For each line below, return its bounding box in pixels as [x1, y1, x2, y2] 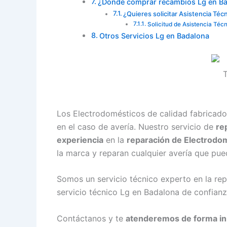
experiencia [57, 134, 103, 145]
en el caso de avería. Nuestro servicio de [57, 121, 216, 132]
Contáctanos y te [57, 213, 126, 223]
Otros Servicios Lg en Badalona [99, 31, 209, 40]
